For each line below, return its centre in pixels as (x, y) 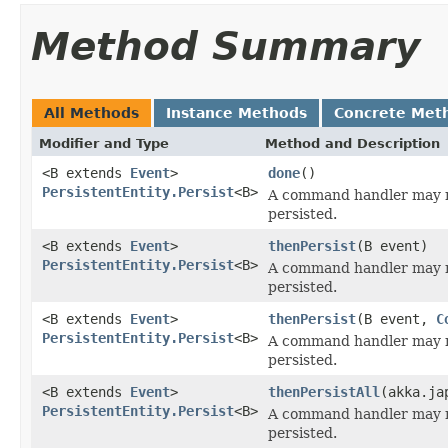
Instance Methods (236, 112)
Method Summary (225, 46)
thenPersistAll (324, 391)
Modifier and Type (104, 143)
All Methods (91, 112)
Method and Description (352, 143)
